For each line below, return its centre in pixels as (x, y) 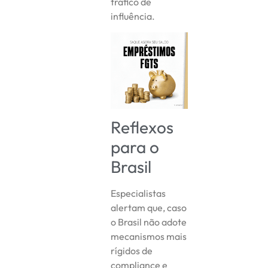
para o (135, 147)
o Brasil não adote (149, 222)
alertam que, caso (149, 208)
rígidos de (132, 251)
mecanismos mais (149, 237)
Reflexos (142, 127)
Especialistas (138, 194)
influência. (133, 16)
